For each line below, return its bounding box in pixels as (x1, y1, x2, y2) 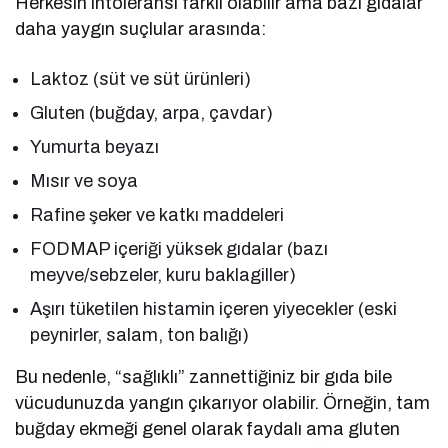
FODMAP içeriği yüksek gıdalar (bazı (30, 239, 329, 260)
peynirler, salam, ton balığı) (30, 325, 250, 346)
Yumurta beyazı (30, 137, 160, 158)
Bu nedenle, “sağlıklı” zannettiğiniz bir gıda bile (15, 367, 393, 388)
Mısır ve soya (30, 171, 139, 192)
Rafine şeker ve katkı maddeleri (30, 205, 285, 226)
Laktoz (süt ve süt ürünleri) (30, 69, 252, 90)
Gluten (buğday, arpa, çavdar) (30, 103, 274, 124)
